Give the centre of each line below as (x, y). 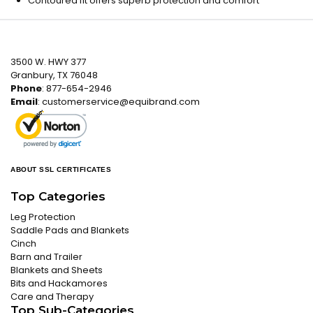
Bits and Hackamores (59, 283)
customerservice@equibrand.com (121, 102)
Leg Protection (43, 217)
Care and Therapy (52, 297)
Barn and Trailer (46, 257)
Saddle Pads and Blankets (70, 230)
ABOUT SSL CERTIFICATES (61, 169)
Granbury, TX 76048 (54, 75)
